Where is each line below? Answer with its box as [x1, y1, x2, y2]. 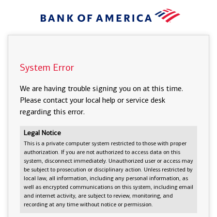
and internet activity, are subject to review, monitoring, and [24, 193, 173, 199]
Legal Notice [24, 130, 61, 137]
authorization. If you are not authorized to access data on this [24, 150, 180, 155]
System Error [20, 63, 74, 73]
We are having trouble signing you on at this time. [20, 85, 183, 93]
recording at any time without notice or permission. [24, 202, 153, 208]
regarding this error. [20, 108, 85, 116]
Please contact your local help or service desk [20, 97, 165, 105]
